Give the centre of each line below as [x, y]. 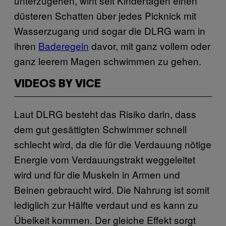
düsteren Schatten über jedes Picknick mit [105, 15]
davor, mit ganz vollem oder [150, 45]
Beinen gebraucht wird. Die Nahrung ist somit [112, 189]
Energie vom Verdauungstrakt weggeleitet [105, 159]
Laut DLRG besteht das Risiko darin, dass [105, 114]
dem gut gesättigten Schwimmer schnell [100, 129]
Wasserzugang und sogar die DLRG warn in [110, 30]
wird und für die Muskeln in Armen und [97, 174]
